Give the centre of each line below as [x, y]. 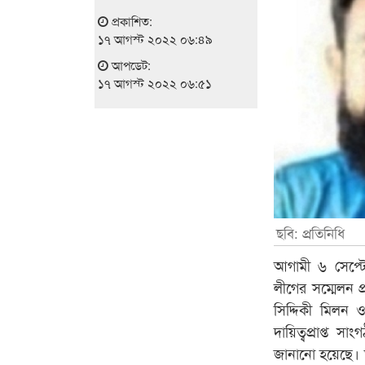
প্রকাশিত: [130, 20]
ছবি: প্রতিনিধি [311, 232]
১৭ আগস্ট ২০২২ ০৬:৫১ [154, 82]
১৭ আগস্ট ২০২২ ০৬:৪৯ [155, 38]
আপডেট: [129, 64]
